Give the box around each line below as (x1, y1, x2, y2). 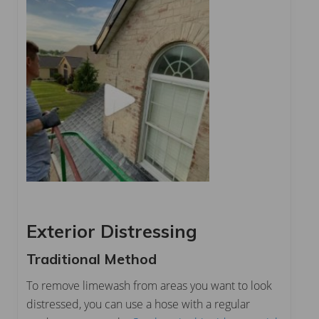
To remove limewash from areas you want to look (26, 278, 272, 294)
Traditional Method (26, 250, 157, 268)
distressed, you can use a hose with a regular (26, 296, 250, 313)
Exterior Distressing (26, 220, 197, 243)
